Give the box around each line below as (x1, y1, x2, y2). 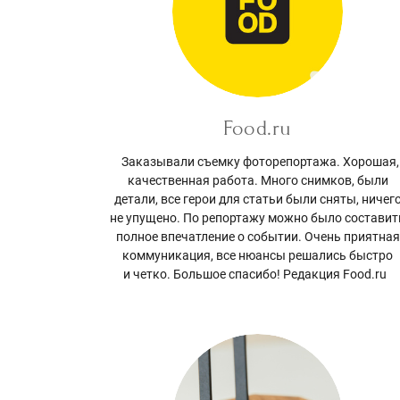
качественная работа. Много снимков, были (127, 172, 388, 187)
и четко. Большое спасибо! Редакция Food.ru (123, 266, 393, 281)
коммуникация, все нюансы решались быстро (122, 247, 394, 262)
